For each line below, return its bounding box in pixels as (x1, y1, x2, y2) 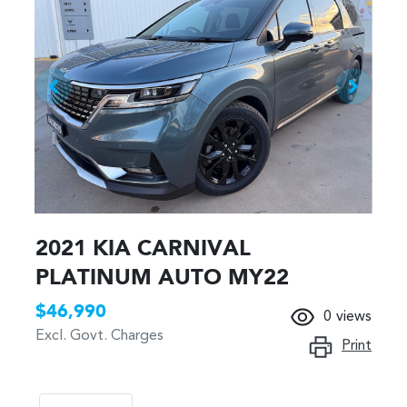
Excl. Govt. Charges (35, 328, 164, 343)
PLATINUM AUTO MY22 (35, 267, 289, 290)
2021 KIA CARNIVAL (35, 238, 251, 261)
